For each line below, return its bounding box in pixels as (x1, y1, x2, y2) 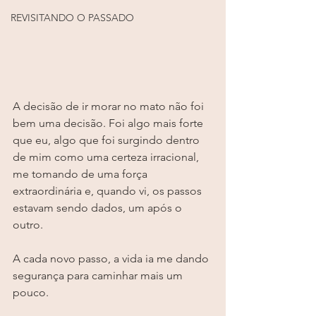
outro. (13, 218, 43, 232)
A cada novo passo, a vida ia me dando (13, 252, 212, 266)
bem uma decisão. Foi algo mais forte (13, 116, 206, 130)
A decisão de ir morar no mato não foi (13, 99, 207, 114)
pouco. (13, 286, 49, 300)
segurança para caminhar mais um (13, 269, 186, 283)
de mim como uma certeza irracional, (13, 150, 202, 164)
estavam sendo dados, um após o (13, 201, 185, 215)
